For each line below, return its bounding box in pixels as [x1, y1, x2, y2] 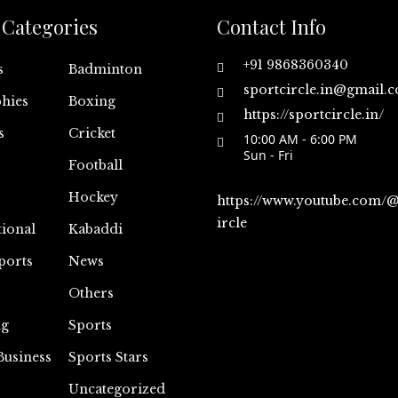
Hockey [68, 189, 118, 205]
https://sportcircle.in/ [243, 107, 384, 123]
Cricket [68, 125, 115, 141]
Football [68, 157, 123, 173]
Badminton [68, 61, 142, 77]
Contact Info [217, 13, 326, 40]
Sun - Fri [243, 147, 293, 163]
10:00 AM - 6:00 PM [243, 131, 357, 147]
